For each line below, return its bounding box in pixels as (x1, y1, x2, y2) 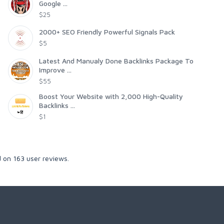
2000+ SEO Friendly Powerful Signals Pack (39, 27, 175, 36)
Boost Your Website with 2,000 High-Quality (39, 92, 183, 101)
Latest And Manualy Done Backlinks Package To (39, 56, 193, 65)
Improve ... (39, 65, 71, 74)
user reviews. (24, 154, 69, 163)
